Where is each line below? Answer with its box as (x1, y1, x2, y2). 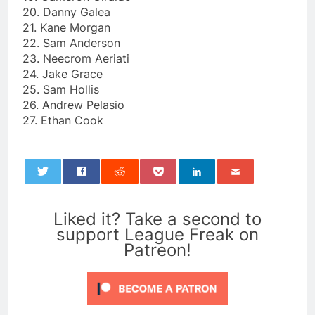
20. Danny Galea (22, 4, 110, 19)
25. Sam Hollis (22, 82, 99, 96)
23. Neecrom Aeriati (22, 51, 129, 65)
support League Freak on (56, 224, 259, 245)
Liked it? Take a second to (53, 208, 262, 229)
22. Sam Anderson (22, 35, 120, 50)
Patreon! (124, 239, 191, 260)
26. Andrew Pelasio (22, 97, 124, 112)
